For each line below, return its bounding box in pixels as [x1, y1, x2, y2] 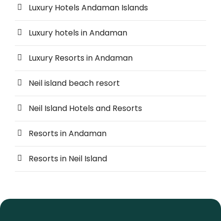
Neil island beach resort [29, 77, 120, 89]
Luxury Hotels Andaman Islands [29, 2, 148, 14]
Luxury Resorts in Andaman [29, 52, 133, 64]
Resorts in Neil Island [29, 153, 107, 165]
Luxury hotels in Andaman [29, 27, 127, 39]
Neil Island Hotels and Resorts [29, 103, 142, 114]
